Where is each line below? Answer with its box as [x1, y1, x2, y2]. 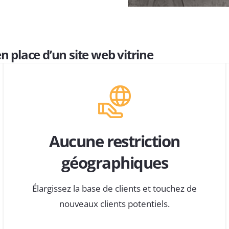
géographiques [61, 151, 168, 173]
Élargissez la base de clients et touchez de [32, 182, 197, 195]
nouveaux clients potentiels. [59, 198, 170, 210]
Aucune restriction [49, 130, 180, 152]
